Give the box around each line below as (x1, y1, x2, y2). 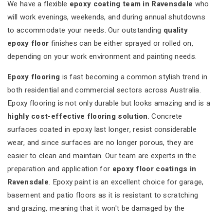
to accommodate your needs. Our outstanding (7, 25, 163, 36)
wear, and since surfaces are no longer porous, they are (7, 137, 194, 148)
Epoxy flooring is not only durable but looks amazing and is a (7, 98, 211, 109)
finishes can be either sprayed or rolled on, (49, 38, 193, 49)
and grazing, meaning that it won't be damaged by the (7, 203, 185, 214)
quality (163, 25, 188, 36)
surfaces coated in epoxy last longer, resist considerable (7, 124, 197, 135)
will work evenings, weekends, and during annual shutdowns (7, 12, 206, 22)
